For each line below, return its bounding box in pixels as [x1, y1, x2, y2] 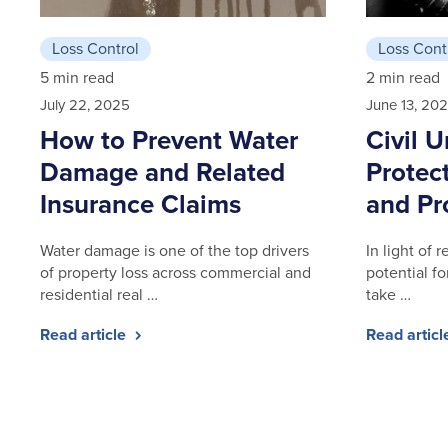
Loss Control [52, 36, 139, 60]
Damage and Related [40, 152, 285, 191]
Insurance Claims [40, 184, 241, 223]
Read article [40, 322, 130, 346]
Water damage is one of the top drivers [40, 238, 309, 262]
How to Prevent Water [40, 120, 298, 159]
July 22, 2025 [40, 93, 130, 116]
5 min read [40, 65, 114, 89]
